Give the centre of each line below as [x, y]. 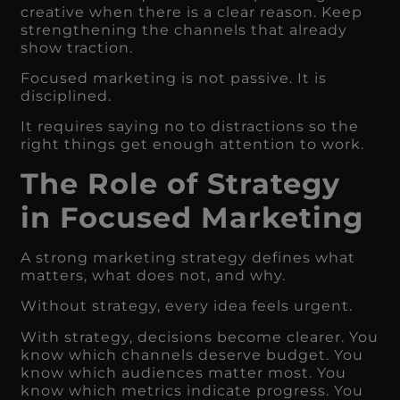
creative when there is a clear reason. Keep [192, 12]
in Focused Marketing [192, 217]
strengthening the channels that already [184, 29]
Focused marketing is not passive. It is [174, 79]
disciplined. [67, 96]
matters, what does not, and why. [154, 275]
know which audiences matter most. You [184, 372]
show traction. [77, 47]
